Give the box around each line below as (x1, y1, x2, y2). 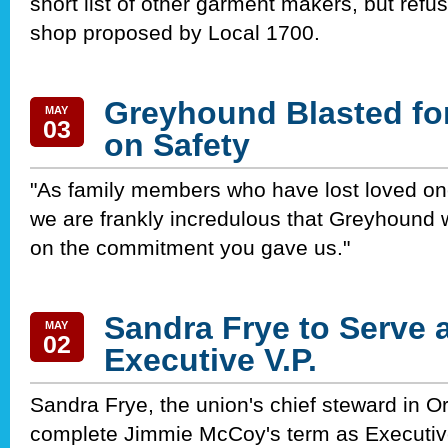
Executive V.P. (104, 342, 317, 379)
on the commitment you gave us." (30, 236, 350, 260)
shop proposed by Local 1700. (30, 21, 320, 45)
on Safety (104, 127, 250, 164)
